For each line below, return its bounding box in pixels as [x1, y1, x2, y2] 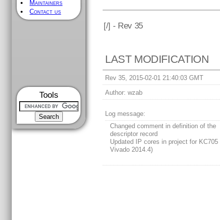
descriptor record [110, 130, 158, 138]
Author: [105, 89, 126, 97]
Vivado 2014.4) [110, 146, 153, 154]
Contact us [29, 8, 61, 15]
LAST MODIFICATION [105, 53, 209, 66]
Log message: [105, 110, 146, 118]
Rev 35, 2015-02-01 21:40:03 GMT [105, 74, 204, 82]
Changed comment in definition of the [110, 122, 217, 130]
